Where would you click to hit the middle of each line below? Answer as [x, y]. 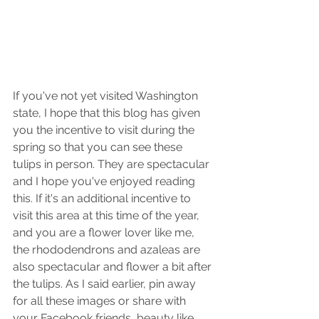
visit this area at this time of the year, [108, 216]
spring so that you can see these [99, 147]
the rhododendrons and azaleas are [108, 250]
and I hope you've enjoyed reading [105, 182]
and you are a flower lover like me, [105, 233]
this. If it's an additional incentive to [103, 199]
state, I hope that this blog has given [108, 113]
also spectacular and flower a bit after [114, 267]
